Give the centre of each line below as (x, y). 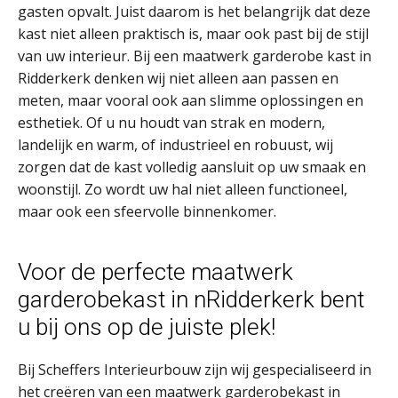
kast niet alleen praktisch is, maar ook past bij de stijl (193, 34)
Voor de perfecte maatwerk (155, 272)
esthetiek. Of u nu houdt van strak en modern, (171, 123)
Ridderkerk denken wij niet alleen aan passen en (178, 78)
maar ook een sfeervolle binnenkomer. (147, 211)
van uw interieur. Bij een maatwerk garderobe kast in (195, 56)
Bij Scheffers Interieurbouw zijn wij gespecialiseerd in (195, 370)
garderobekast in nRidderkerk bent (191, 299)
